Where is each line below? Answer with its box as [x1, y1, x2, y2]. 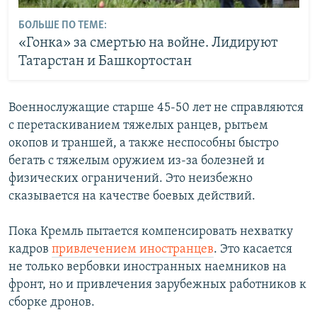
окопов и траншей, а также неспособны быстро [8, 137, 279, 150]
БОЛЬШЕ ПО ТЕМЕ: [18, 19, 107, 31]
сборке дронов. [8, 296, 95, 309]
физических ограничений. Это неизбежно [8, 172, 253, 185]
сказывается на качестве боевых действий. [8, 190, 255, 203]
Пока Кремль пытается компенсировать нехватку [8, 225, 293, 238]
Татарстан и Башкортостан [18, 54, 192, 69]
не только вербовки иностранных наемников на [8, 260, 287, 274]
